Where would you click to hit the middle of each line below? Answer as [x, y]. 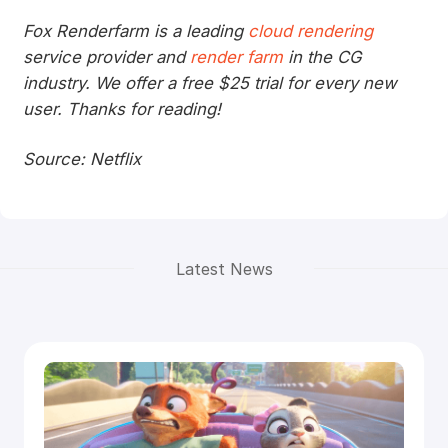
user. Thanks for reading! [121, 109]
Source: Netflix [81, 158]
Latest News [224, 268]
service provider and [106, 57]
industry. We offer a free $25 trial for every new [209, 83]
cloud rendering [310, 31]
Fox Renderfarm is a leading [135, 31]
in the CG [321, 57]
